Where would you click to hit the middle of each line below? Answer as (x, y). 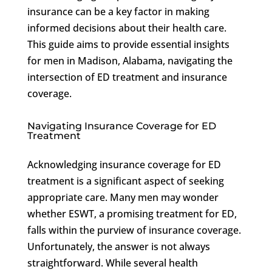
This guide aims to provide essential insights (128, 44)
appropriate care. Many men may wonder (123, 197)
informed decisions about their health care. (127, 28)
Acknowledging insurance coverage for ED (124, 164)
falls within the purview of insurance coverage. (134, 230)
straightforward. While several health (112, 263)
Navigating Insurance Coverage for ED (121, 126)
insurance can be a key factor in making (118, 11)
